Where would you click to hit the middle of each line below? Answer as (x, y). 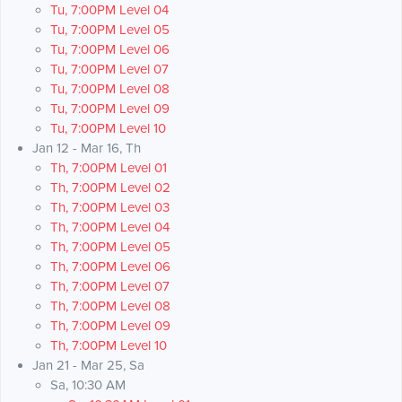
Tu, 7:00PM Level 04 (109, 10)
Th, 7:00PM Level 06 (110, 267)
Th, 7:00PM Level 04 (110, 227)
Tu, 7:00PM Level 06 (110, 50)
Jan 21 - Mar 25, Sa (88, 366)
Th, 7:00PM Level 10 (109, 346)
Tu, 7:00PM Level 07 (109, 70)
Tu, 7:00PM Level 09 (110, 109)
